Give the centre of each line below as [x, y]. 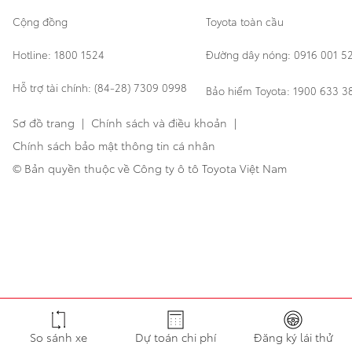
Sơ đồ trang [44, 123]
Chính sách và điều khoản [159, 123]
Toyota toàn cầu [245, 22]
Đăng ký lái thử [293, 337]
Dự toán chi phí [176, 337]
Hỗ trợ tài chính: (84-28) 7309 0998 [100, 88]
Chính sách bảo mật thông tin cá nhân [114, 146]
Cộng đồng [40, 22]
